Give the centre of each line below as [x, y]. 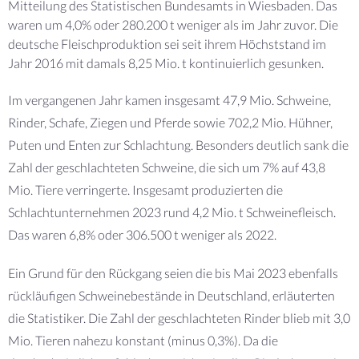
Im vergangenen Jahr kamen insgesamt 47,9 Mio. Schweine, [169, 99]
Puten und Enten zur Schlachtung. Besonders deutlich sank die [178, 144]
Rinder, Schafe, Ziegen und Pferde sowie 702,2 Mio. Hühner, [170, 122]
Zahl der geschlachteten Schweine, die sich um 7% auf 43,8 [167, 167]
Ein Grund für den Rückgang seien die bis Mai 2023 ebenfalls [173, 272]
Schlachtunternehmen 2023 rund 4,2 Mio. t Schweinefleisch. [172, 212]
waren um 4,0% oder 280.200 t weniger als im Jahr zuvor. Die [173, 24]
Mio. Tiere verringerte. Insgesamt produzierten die [145, 189]
